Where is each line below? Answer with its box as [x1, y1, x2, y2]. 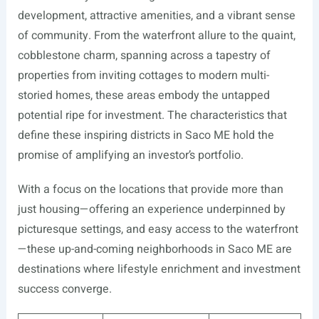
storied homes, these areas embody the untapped [17, 87, 270, 104]
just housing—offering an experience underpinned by [17, 201, 286, 218]
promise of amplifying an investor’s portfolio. [17, 147, 244, 164]
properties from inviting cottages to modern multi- [17, 67, 269, 84]
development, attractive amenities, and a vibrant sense [17, 7, 296, 24]
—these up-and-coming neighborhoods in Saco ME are [17, 241, 292, 258]
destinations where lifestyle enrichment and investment [17, 261, 300, 278]
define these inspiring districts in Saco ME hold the [17, 127, 274, 144]
